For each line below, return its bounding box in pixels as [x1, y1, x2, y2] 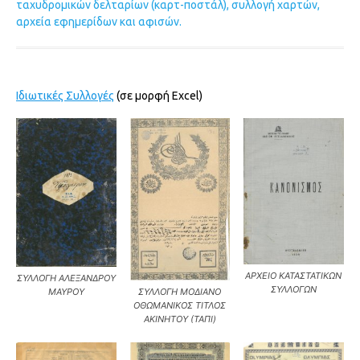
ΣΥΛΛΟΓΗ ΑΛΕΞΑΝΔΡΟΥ [17, 272, 117, 284]
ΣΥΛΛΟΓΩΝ [270, 283, 317, 295]
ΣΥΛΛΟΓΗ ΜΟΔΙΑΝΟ [138, 285, 222, 297]
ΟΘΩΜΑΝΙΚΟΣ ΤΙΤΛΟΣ [133, 299, 227, 311]
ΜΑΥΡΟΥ [48, 285, 85, 297]
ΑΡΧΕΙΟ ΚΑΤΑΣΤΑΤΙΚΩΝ [245, 269, 342, 281]
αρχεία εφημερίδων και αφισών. [16, 14, 182, 28]
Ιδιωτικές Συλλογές [16, 88, 114, 102]
